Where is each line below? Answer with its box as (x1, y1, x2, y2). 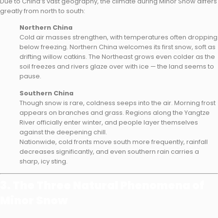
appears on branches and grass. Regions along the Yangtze (19, 108, 210, 117)
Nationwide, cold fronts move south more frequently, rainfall (19, 137, 208, 146)
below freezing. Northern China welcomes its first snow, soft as (19, 43, 216, 52)
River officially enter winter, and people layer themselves (19, 118, 198, 127)
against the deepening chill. (19, 127, 107, 136)
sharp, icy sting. (19, 157, 68, 165)
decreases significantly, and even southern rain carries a (19, 147, 199, 156)
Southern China (19, 89, 73, 97)
